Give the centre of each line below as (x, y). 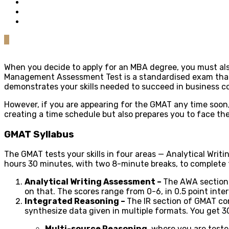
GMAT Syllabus (39, 134)
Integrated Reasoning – (76, 201)
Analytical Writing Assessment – (94, 182)
